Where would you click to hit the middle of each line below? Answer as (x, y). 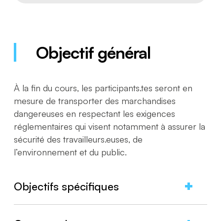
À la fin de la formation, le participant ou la (96, 211)
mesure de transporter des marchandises (95, 101)
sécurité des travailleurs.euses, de (78, 139)
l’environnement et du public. (71, 152)
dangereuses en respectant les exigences (95, 114)
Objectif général (93, 53)
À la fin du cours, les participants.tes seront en (103, 88)
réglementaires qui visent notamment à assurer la (110, 127)
